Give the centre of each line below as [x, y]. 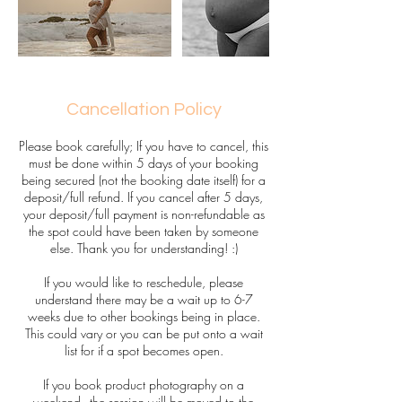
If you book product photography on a [144, 385]
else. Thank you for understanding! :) [144, 248]
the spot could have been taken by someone [144, 231]
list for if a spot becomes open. [144, 350]
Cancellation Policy [144, 109]
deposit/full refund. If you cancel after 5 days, [144, 197]
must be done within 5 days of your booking [144, 163]
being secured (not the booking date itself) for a [144, 180]
